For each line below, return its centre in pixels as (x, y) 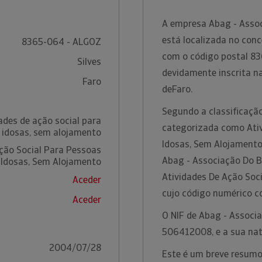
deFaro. (178, 89)
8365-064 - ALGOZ (61, 42)
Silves (89, 62)
